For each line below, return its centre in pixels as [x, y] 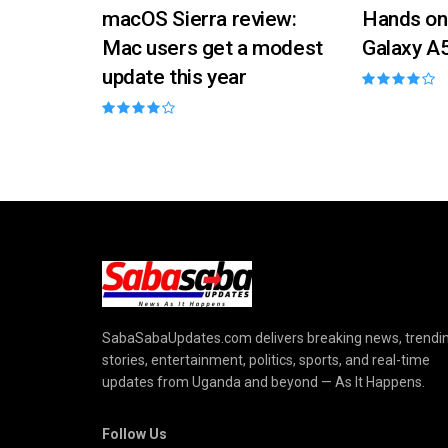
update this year [174, 77]
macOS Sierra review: [199, 19]
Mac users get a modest [212, 48]
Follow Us [134, 433]
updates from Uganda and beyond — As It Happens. [263, 381]
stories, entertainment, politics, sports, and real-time [266, 359]
